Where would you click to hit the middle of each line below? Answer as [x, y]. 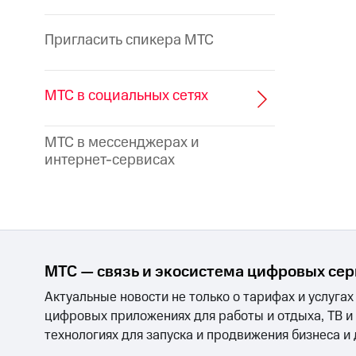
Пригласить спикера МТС [129, 41]
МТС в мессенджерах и [122, 143]
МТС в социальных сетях [126, 96]
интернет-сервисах [110, 161]
